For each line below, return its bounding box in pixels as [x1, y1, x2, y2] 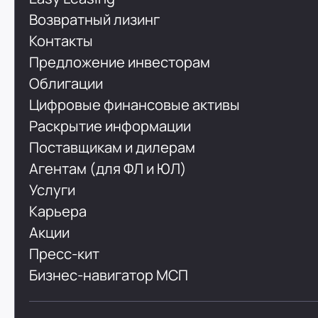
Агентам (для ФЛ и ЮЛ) [29, 159, 187, 179]
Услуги [29, 180, 76, 200]
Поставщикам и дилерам [29, 138, 196, 158]
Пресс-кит [29, 244, 100, 264]
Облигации [29, 74, 104, 94]
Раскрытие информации [29, 116, 192, 136]
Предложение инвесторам [29, 53, 211, 72]
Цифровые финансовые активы [29, 95, 241, 115]
